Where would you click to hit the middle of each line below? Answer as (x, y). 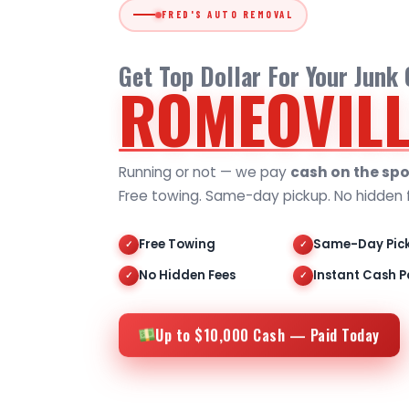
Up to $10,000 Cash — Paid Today (267, 337)
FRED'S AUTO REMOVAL (227, 15)
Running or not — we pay (204, 172)
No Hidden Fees (187, 275)
